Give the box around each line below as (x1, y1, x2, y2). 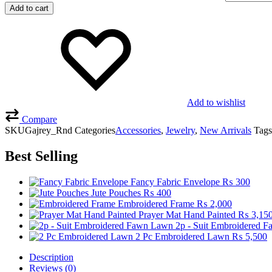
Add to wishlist (187, 97, 245, 107)
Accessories (115, 124, 161, 135)
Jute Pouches (91, 187, 141, 198)
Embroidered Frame (118, 198, 194, 209)
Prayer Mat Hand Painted (138, 209, 236, 220)
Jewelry (166, 124, 195, 135)
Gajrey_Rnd (25, 124, 72, 135)
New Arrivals (200, 124, 251, 135)
